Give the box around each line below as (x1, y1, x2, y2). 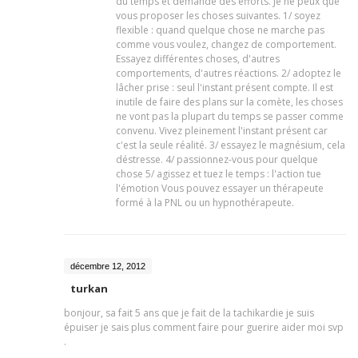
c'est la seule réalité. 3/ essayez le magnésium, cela (116, 138, 345, 152)
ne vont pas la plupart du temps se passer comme (116, 109, 344, 123)
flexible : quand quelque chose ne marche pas (116, 23, 324, 37)
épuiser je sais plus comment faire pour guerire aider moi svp (64, 320, 344, 334)
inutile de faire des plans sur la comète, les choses (116, 95, 343, 109)
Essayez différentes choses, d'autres (116, 52, 280, 66)
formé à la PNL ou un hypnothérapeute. (116, 196, 294, 209)
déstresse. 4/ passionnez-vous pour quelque (116, 153, 318, 166)
